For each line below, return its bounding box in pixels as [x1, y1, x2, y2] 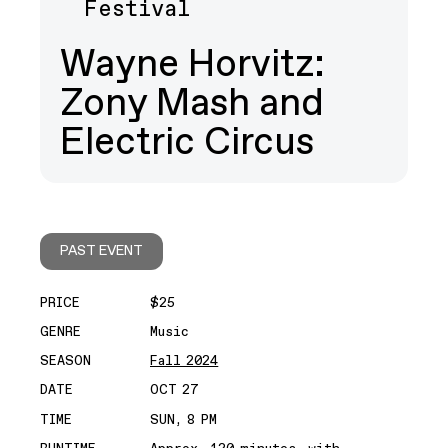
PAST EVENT [60, 241, 143, 260]
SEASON [40, 352, 91, 371]
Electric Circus [60, 117, 314, 169]
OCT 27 [150, 381, 199, 400]
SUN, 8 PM [150, 410, 217, 429]
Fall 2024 [150, 352, 219, 371]
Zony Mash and [60, 78, 324, 130]
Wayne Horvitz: [60, 39, 325, 91]
